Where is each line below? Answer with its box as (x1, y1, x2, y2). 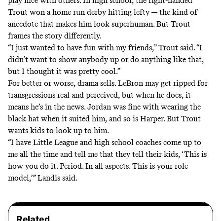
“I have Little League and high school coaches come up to (8, 138, 201, 147)
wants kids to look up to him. (8, 126, 109, 136)
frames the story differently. (8, 31, 101, 41)
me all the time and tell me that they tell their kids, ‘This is (8, 149, 207, 159)
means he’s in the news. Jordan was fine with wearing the (8, 102, 201, 112)
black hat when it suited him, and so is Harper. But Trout (8, 114, 201, 124)
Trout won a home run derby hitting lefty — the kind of (8, 7, 197, 17)
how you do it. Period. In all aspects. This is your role (8, 161, 188, 171)
